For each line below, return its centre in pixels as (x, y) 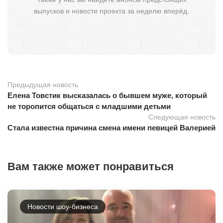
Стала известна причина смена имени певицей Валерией (111, 127)
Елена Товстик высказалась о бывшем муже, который (107, 95)
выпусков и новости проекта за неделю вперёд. (111, 11)
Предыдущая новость (43, 84)
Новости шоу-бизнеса (63, 206)
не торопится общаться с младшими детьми (89, 106)
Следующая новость (182, 117)
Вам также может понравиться (91, 166)
